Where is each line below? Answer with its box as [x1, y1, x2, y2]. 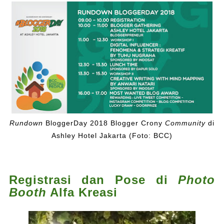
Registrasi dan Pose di [8, 173, 178, 187]
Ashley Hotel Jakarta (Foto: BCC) [51, 131, 172, 139]
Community [165, 119, 205, 127]
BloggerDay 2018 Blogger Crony [43, 119, 165, 127]
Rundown [9, 119, 43, 127]
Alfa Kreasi [46, 185, 117, 199]
